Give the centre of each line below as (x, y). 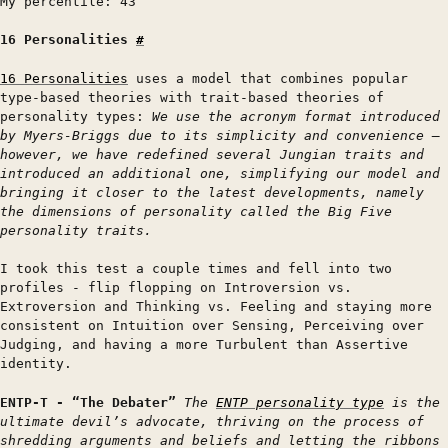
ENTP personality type (300, 402)
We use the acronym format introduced (296, 116)
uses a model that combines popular (268, 78)
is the (412, 402)
